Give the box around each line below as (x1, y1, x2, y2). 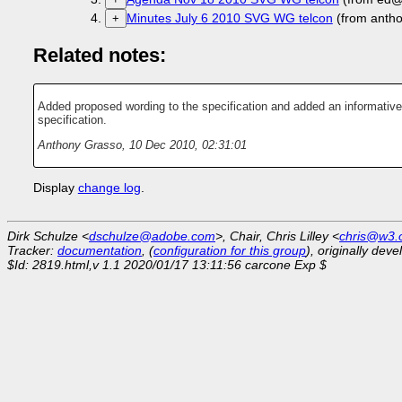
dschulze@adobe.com (89, 229, 215, 244)
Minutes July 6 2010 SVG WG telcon (126, 11, 333, 26)
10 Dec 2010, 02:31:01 (128, 138, 247, 153)
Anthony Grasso (37, 138, 122, 153)
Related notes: (32, 44, 166, 67)
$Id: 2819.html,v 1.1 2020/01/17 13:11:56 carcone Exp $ (7, 258, 327, 273)
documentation (57, 243, 142, 258)
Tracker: (7, 243, 57, 258)
